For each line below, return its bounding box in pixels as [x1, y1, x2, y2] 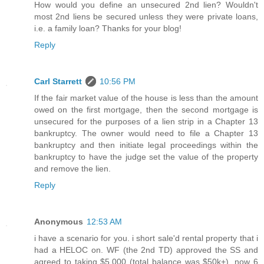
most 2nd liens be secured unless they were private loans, [34, 12, 258, 22]
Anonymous [34, 217, 83, 227]
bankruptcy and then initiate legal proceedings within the [34, 140, 258, 150]
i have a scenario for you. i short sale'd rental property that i [34, 233, 258, 243]
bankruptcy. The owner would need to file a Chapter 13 [34, 128, 258, 138]
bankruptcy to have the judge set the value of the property [34, 152, 258, 162]
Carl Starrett [34, 77, 82, 87]
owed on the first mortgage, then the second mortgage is [34, 105, 258, 115]
